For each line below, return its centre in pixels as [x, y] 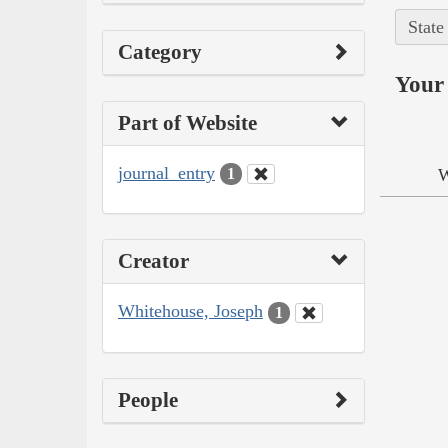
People [148, 399]
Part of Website [187, 122]
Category [160, 51]
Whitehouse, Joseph [190, 311]
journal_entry [166, 172]
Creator [153, 261]
